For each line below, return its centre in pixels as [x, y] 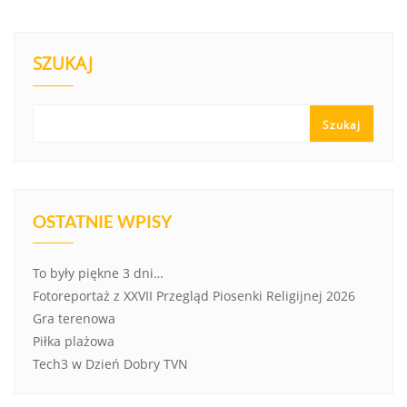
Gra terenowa [74, 318]
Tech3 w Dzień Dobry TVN [110, 363]
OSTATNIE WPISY [102, 221]
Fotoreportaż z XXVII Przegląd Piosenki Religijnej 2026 [194, 295]
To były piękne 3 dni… [98, 273]
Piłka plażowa [74, 341]
